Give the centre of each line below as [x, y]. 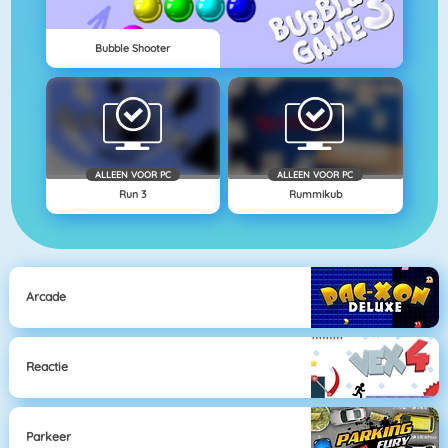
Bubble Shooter [133, 48]
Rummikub [315, 194]
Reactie [47, 367]
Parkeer [49, 437]
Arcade [46, 297]
